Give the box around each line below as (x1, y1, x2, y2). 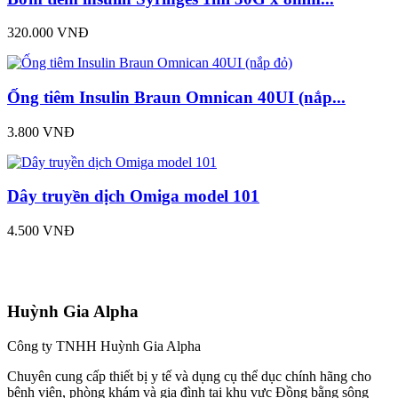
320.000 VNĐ (7, 25, 89, 41)
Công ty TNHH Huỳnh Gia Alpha (7, 338, 201, 354)
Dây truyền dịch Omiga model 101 (7, 187, 259, 206)
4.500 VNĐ (7, 223, 75, 239)
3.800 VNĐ (7, 123, 75, 139)
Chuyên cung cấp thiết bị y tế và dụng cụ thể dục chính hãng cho (7, 368, 371, 384)
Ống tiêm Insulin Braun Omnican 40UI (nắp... (7, 87, 346, 107)
